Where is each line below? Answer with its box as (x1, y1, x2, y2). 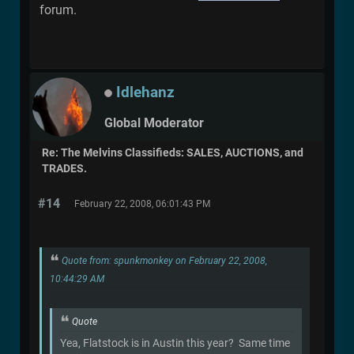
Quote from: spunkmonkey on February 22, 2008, (62, 255, 267, 267)
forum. (40, 2, 77, 18)
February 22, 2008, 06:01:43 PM (74, 198, 210, 210)
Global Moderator (104, 115, 204, 131)
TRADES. (42, 162, 87, 176)
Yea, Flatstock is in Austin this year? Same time (60, 336, 290, 349)
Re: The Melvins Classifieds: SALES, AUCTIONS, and (42, 146, 303, 160)
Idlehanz (116, 82, 175, 101)
